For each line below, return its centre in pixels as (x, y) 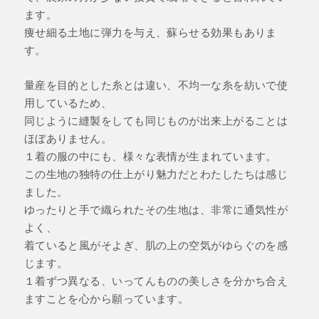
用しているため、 (68, 103)
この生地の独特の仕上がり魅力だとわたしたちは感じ (156, 174)
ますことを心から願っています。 (106, 299)
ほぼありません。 (68, 138)
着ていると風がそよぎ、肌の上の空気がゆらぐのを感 (156, 245)
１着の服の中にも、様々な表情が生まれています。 (150, 156)
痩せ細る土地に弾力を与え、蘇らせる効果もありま (150, 32)
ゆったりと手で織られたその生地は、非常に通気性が (156, 210)
